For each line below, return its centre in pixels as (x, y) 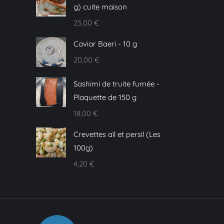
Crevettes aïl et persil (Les (117, 134)
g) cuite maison (100, 7)
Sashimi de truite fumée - (116, 84)
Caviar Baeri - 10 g (105, 44)
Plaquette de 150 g (105, 97)
